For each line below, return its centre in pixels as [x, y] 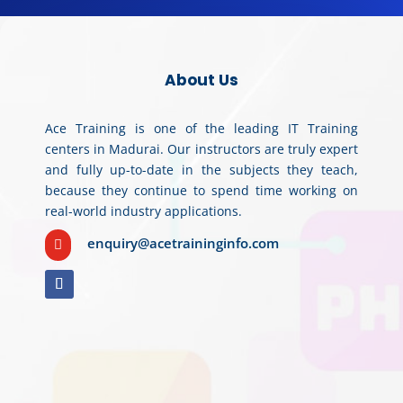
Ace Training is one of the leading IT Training [201, 128]
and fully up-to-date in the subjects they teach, [201, 169]
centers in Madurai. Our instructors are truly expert [201, 148]
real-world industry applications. [143, 210]
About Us [201, 80]
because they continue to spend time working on [201, 190]
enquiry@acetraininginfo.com [183, 242]
